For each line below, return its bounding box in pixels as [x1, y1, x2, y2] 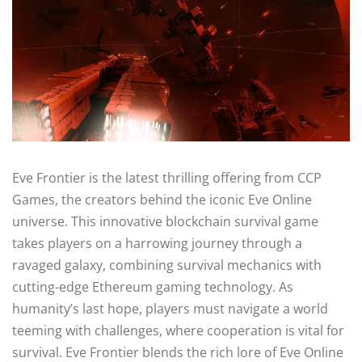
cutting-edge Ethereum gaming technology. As [12, 277, 293, 296]
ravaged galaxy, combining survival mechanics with [12, 255, 322, 274]
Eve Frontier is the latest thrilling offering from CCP [12, 168, 322, 187]
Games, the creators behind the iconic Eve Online [12, 190, 312, 208]
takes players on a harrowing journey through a [12, 234, 302, 252]
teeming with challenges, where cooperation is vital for [12, 321, 344, 339]
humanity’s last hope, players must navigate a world [12, 299, 328, 318]
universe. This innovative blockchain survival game [12, 212, 318, 230]
